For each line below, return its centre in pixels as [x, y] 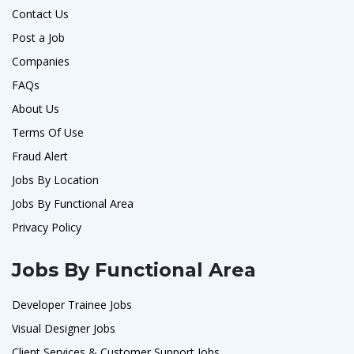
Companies [41, 61]
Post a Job [38, 37]
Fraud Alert [40, 156]
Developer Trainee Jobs [72, 304]
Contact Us [40, 13]
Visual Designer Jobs [64, 328]
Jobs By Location [55, 179]
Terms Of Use [48, 132]
